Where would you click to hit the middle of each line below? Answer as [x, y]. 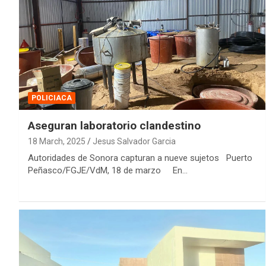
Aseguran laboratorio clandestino [114, 125]
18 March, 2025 [57, 141]
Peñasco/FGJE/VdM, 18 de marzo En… [108, 170]
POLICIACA [52, 98]
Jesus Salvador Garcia [134, 141]
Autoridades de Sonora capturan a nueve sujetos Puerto [140, 158]
